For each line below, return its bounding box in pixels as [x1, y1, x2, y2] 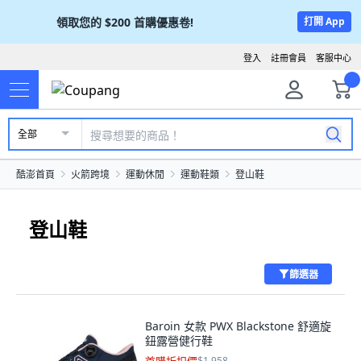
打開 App [304, 15, 345, 28]
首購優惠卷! [134, 14, 193, 30]
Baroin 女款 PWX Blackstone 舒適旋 [145, 318, 331, 334]
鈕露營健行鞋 [145, 333, 213, 348]
